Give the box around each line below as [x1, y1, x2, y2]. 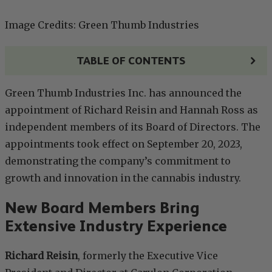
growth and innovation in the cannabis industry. [5, 172, 241, 185]
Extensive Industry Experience [5, 217, 227, 236]
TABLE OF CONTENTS [76, 54, 186, 67]
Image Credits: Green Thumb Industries [5, 19, 199, 32]
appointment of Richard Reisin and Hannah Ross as [5, 104, 258, 117]
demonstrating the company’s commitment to [5, 155, 231, 168]
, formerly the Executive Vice [78, 250, 218, 262]
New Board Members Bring [5, 199, 200, 217]
